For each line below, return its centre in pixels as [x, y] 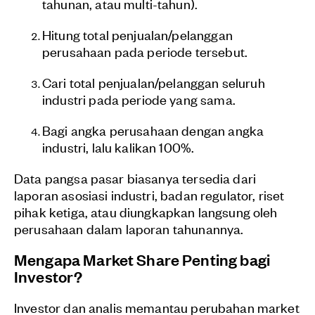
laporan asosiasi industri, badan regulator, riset [149, 195]
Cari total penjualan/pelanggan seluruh [154, 82]
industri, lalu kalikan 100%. [118, 147]
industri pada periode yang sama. [139, 99]
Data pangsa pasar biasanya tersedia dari [135, 178]
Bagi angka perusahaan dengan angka [153, 130]
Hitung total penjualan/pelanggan [137, 34]
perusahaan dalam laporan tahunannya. [129, 229]
